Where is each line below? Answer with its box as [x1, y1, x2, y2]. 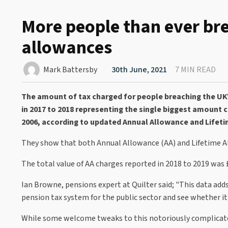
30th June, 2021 [111, 64, 167, 75]
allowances [21, 34, 112, 61]
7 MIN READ [175, 64, 216, 75]
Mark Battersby [43, 64, 98, 75]
